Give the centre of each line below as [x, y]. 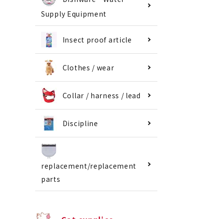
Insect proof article [97, 40]
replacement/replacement [89, 166]
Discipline [80, 123]
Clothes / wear [88, 68]
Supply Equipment [74, 14]
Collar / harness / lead [101, 96]
